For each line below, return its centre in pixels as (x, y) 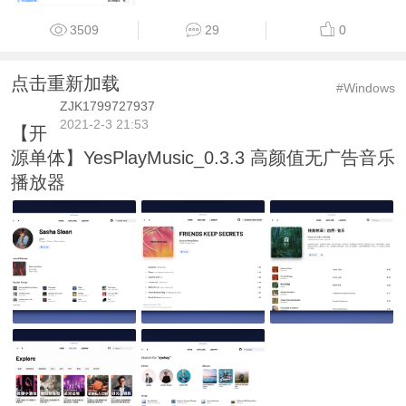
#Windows (366, 87)
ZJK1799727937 (107, 106)
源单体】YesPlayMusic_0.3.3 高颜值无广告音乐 (203, 157)
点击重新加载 (65, 83)
